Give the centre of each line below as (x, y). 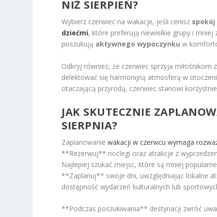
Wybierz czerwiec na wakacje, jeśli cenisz (127, 22)
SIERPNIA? (90, 125)
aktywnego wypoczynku (138, 44)
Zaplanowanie (85, 142)
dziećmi (75, 33)
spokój (204, 22)
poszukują (79, 44)
